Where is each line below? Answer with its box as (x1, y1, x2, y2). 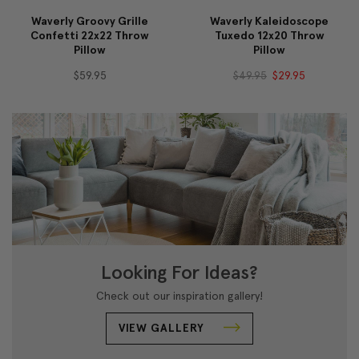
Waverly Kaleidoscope (210, 14, 329, 28)
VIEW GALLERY (119, 321, 208, 335)
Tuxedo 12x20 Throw (214, 28, 325, 42)
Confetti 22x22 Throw (30, 28, 149, 42)
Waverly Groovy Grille (31, 14, 148, 28)
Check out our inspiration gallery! (96, 288, 263, 302)
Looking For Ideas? (101, 260, 258, 284)
